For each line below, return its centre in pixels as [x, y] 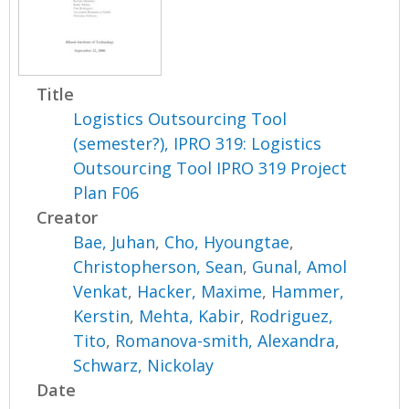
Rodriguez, [292, 315]
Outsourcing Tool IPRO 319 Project [210, 168]
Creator [68, 217]
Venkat [101, 291]
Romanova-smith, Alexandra [225, 340]
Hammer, [308, 291]
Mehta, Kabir [190, 315]
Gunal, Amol [300, 266]
